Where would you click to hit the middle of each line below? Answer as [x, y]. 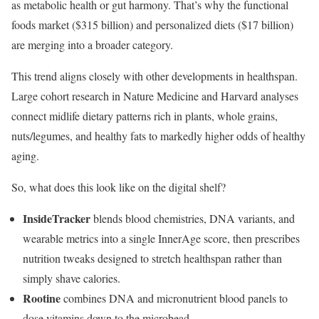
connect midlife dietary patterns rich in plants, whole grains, [145, 115]
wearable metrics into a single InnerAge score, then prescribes [161, 238]
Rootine [42, 298]
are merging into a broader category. [94, 44]
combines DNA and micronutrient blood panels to [174, 298]
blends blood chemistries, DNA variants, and [193, 218]
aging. [25, 155]
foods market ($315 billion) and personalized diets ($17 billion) [152, 24]
